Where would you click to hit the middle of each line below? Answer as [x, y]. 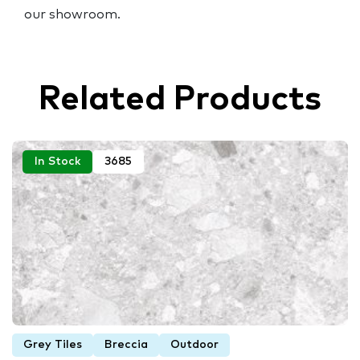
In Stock [57, 161]
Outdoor [194, 344]
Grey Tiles [53, 344]
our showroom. [72, 14]
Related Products [180, 99]
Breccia [126, 344]
